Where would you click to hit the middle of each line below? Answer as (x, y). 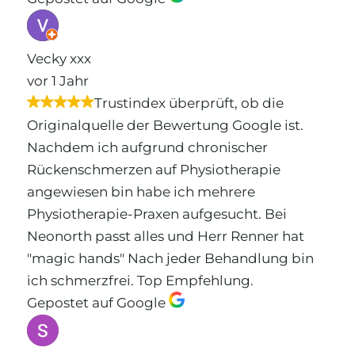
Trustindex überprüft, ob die (189, 103)
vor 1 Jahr (57, 81)
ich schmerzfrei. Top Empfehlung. (140, 281)
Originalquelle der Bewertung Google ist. (165, 126)
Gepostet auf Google (96, 303)
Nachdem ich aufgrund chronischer (147, 148)
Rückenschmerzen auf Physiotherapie (153, 170)
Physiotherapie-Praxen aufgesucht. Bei (157, 214)
